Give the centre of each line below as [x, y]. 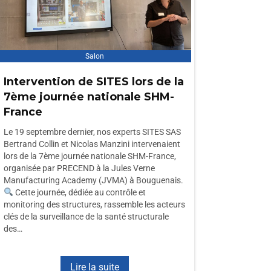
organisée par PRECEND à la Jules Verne [79, 168]
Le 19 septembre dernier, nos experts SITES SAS [92, 132]
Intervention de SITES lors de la [94, 82]
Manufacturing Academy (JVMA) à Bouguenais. [93, 180]
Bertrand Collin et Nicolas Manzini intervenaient [92, 144]
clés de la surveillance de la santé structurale [86, 217]
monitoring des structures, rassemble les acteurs [94, 204]
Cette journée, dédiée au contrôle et [79, 192]
